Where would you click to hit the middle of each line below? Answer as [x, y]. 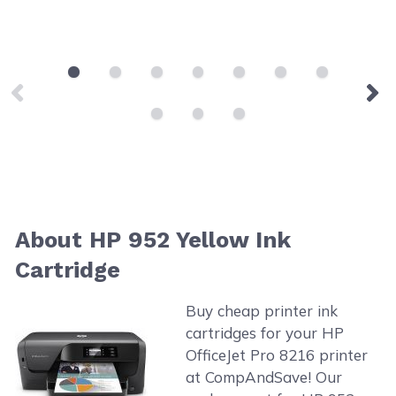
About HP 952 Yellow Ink [153, 239]
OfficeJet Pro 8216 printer [276, 354]
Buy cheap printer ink [261, 310]
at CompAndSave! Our [263, 377]
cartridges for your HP [264, 332]
